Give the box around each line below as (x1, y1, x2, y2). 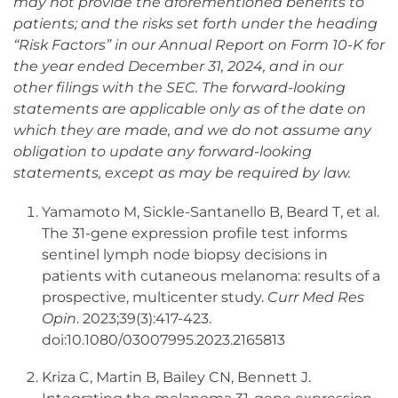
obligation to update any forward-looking (13, 143, 312, 161)
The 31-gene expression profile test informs (42, 225, 347, 243)
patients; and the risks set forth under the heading (13, 15, 378, 33)
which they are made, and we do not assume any (13, 122, 371, 139)
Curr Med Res (267, 289, 364, 306)
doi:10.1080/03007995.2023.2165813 (42, 331, 285, 349)
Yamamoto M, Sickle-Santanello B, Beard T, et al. (42, 203, 379, 221)
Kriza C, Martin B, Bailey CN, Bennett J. (42, 369, 311, 386)
